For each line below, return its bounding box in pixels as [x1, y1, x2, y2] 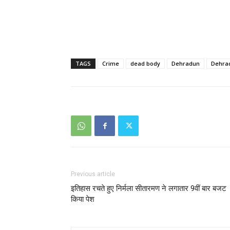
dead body [130, 60, 160, 67]
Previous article [71, 170, 115, 178]
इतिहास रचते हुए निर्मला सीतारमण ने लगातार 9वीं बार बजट [71, 184, 226, 193]
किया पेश [71, 195, 94, 204]
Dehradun [171, 60, 200, 67]
